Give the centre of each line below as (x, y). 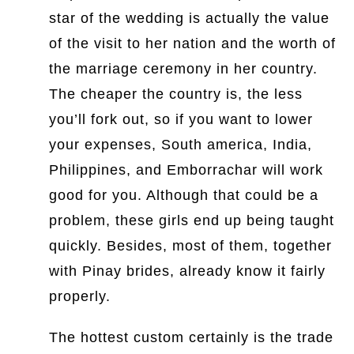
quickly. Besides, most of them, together (191, 246)
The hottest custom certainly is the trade (192, 337)
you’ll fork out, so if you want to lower (181, 119)
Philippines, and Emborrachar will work (186, 170)
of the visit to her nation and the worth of (193, 43)
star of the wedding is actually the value (190, 18)
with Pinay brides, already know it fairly (188, 271)
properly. (80, 296)
